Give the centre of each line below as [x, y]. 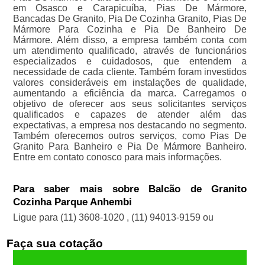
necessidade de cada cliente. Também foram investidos [130, 72]
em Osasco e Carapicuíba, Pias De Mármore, [130, 8]
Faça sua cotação [54, 244]
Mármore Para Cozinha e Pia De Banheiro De [130, 30]
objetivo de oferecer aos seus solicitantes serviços [130, 104]
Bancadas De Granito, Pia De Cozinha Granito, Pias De [130, 19]
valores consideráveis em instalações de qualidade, [130, 83]
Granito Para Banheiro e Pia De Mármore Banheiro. [130, 147]
